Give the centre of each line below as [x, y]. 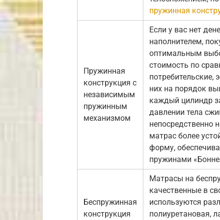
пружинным [105, 106]
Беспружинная [110, 202]
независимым [109, 94]
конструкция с [110, 82]
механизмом [107, 118]
